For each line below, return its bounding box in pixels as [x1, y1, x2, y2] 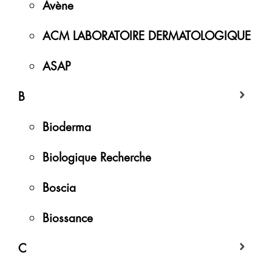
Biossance [42, 209, 93, 225]
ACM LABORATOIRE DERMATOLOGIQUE [42, 27, 251, 42]
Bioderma [42, 118, 91, 134]
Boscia [42, 178, 76, 194]
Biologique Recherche [42, 148, 151, 164]
